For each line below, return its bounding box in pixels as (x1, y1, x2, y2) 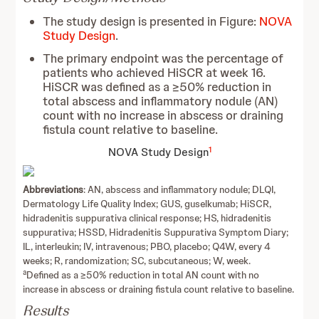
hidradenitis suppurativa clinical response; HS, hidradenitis (23, 211, 272, 224)
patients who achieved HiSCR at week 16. (43, 65, 266, 80)
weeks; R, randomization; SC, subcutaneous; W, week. (23, 254, 251, 267)
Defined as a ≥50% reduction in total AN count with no (26, 268, 260, 281)
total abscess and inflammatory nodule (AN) (43, 93, 279, 109)
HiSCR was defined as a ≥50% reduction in (43, 79, 272, 95)
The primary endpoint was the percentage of (43, 51, 284, 66)
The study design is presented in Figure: (43, 14, 260, 29)
